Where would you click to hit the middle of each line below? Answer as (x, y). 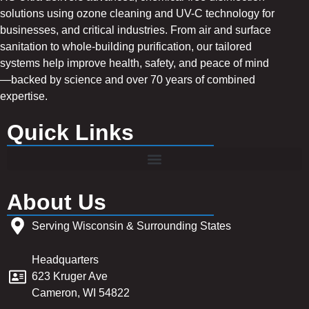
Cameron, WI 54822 (81, 293)
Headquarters (66, 260)
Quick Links (70, 133)
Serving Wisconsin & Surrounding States (132, 226)
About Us (57, 202)
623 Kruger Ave (70, 277)
